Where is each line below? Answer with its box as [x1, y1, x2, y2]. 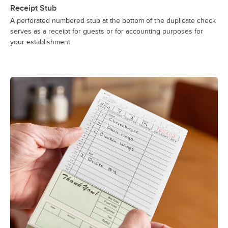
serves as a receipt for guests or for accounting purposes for [10, 27, 203, 35]
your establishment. [10, 38, 72, 46]
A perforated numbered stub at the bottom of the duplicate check [10, 16, 216, 24]
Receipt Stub [10, 3, 56, 13]
